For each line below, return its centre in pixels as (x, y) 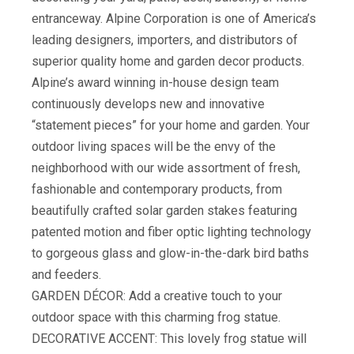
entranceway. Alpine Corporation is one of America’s (174, 19)
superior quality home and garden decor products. (168, 61)
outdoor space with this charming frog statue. (156, 317)
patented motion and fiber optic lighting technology (171, 232)
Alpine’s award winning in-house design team (155, 83)
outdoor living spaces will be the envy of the (154, 147)
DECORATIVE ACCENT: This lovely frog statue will (169, 339)
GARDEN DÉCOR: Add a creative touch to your (157, 296)
